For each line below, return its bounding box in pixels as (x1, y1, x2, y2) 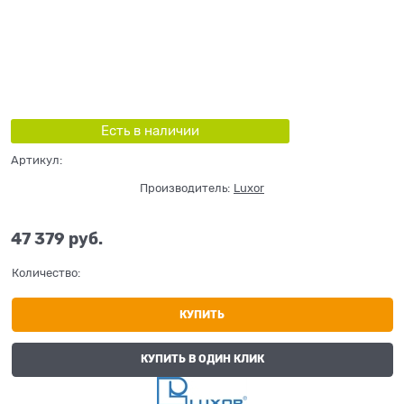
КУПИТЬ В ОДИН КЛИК (140, 353, 264, 366)
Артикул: (11, 152, 62, 167)
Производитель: (140, 180, 230, 195)
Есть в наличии (100, 123, 199, 138)
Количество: (11, 266, 80, 280)
